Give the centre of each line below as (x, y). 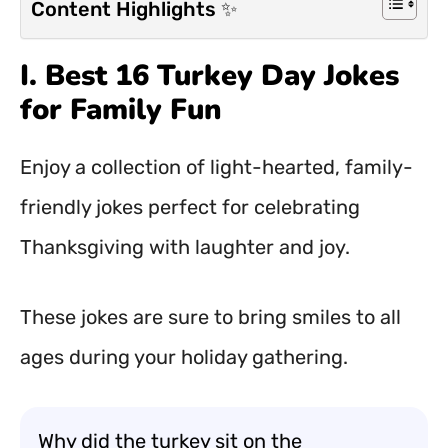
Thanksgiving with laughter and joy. (185, 247)
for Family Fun (121, 109)
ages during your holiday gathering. (184, 357)
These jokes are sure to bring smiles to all (210, 317)
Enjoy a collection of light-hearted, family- (216, 167)
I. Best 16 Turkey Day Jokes (209, 75)
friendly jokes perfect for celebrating (190, 207)
